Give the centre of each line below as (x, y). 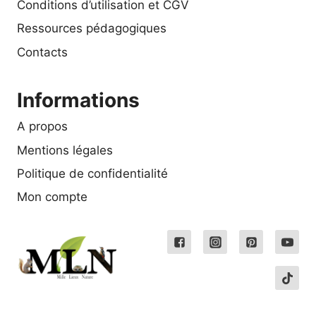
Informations (78, 100)
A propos (42, 127)
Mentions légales (65, 150)
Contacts (42, 52)
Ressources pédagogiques (92, 29)
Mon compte (52, 197)
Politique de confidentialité (92, 173)
